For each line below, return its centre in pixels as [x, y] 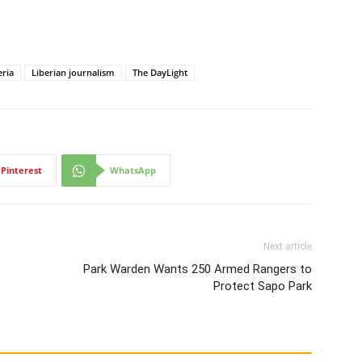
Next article [288, 247]
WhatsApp [133, 170]
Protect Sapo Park [263, 286]
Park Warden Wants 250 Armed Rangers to [198, 269]
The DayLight [160, 73]
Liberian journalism [73, 73]
